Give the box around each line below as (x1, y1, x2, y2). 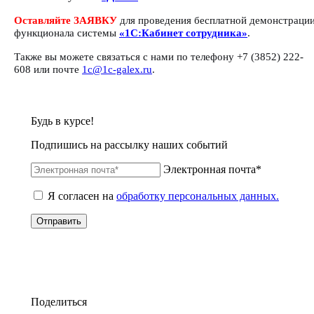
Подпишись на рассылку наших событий (31, 139, 228, 151)
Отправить (36, 216, 81, 227)
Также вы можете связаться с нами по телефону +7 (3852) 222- (14, 51, 303, 63)
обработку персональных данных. (116, 190, 279, 203)
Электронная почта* (163, 163, 261, 176)
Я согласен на (48, 190, 116, 203)
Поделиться (31, 296, 87, 308)
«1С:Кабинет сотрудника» (119, 27, 247, 39)
